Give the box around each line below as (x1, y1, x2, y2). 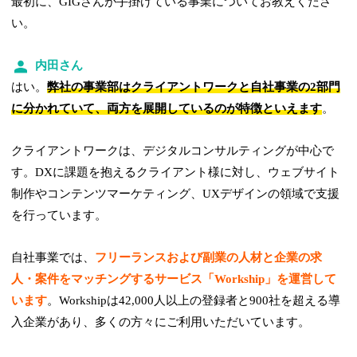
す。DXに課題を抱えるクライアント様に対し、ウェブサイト (11, 166, 340, 179)
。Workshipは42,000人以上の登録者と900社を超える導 (47, 294, 341, 308)
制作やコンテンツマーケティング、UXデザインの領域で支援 (11, 187, 340, 201)
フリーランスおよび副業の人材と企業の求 (95, 251, 323, 265)
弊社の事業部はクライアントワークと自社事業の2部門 (47, 80, 341, 94)
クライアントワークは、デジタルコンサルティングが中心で (11, 144, 335, 158)
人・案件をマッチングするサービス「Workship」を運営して (11, 273, 337, 286)
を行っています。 (11, 209, 108, 222)
